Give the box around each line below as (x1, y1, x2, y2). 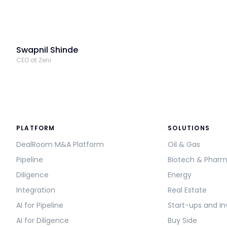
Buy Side (168, 215, 198, 225)
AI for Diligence (16, 215, 69, 225)
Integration (16, 184, 55, 195)
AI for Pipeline (16, 200, 63, 210)
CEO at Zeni (16, 55, 51, 64)
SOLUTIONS (168, 123, 210, 132)
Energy (168, 169, 192, 180)
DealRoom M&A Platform (16, 139, 104, 149)
